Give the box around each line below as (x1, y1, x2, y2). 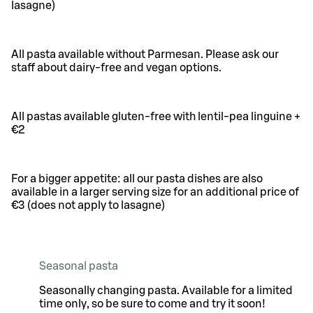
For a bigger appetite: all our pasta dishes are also (11, 173, 263, 184)
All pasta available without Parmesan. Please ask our (11, 48, 279, 60)
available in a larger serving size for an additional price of (11, 186, 299, 198)
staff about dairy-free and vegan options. (11, 61, 221, 73)
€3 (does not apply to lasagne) (11, 199, 165, 211)
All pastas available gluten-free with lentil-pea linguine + (11, 110, 300, 122)
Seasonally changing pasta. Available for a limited (39, 284, 293, 296)
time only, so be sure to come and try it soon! (39, 298, 265, 310)
